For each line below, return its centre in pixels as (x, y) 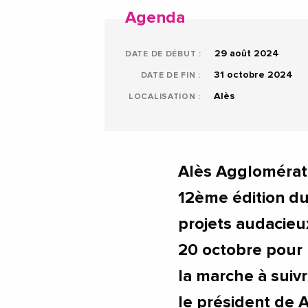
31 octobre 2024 (252, 75)
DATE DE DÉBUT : (163, 55)
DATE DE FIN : (170, 76)
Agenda (155, 18)
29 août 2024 (245, 54)
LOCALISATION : (164, 97)
